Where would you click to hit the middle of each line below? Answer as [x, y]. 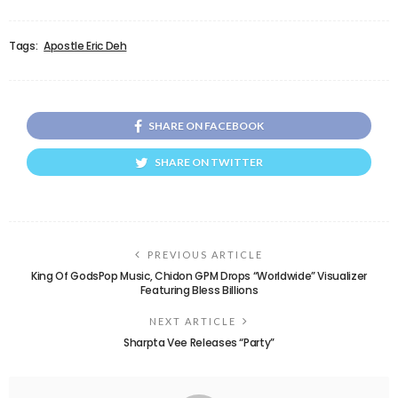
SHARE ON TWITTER [209, 163]
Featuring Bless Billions [199, 291]
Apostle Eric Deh [85, 46]
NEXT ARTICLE [193, 322]
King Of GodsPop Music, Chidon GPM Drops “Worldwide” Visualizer [199, 276]
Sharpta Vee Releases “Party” [199, 343]
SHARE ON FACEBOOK [206, 126]
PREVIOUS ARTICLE [205, 255]
